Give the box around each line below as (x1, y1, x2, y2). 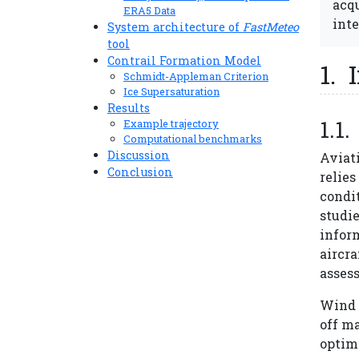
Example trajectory (123, 116, 219, 131)
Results (107, 100, 150, 115)
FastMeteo (243, 19, 299, 34)
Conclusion (107, 164, 173, 179)
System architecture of (107, 19, 243, 34)
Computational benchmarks (123, 131, 262, 146)
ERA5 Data (123, 3, 175, 18)
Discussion (107, 147, 170, 163)
